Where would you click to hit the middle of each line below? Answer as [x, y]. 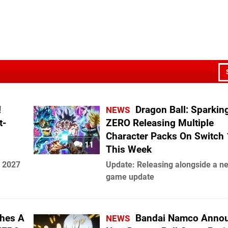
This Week [129, 149]
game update [130, 177]
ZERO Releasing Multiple [160, 123]
